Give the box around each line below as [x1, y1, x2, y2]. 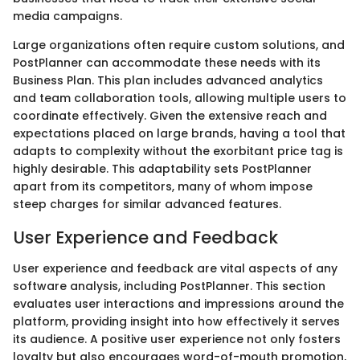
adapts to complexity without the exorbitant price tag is [13, 143, 343, 160]
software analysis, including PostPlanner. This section [13, 277, 325, 294]
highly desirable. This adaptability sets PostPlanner [13, 161, 312, 178]
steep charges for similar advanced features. [13, 196, 281, 213]
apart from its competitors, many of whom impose [13, 178, 313, 195]
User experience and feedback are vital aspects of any [13, 260, 337, 276]
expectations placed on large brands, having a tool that [13, 125, 346, 142]
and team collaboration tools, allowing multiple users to [13, 90, 346, 107]
